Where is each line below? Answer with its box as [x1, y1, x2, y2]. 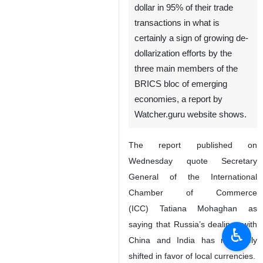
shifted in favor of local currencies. [129, 251, 255, 261]
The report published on [129, 140, 257, 150]
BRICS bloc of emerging [134, 79, 227, 89]
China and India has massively [129, 235, 257, 245]
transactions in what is [134, 18, 220, 28]
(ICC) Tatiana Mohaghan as [129, 204, 257, 213]
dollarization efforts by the [134, 49, 232, 58]
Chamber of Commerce [129, 188, 257, 197]
